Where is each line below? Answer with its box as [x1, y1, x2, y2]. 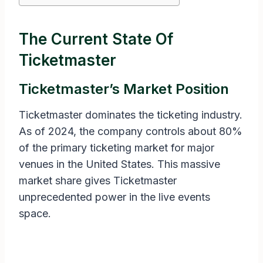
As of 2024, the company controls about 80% [19, 125, 242, 138]
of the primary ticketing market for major [19, 141, 214, 154]
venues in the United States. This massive [19, 158, 220, 171]
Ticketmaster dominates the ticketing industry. [19, 109, 242, 122]
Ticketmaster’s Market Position [19, 80, 229, 98]
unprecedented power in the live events [19, 191, 210, 204]
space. [19, 207, 51, 220]
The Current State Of [19, 30, 173, 49]
